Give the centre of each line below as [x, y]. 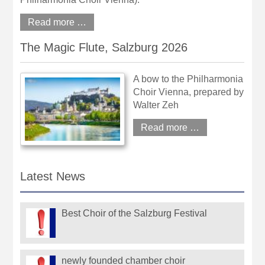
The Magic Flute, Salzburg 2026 [104, 47]
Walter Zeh [156, 105]
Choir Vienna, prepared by [189, 92]
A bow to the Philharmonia [188, 79]
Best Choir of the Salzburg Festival [135, 214]
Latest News [53, 176]
